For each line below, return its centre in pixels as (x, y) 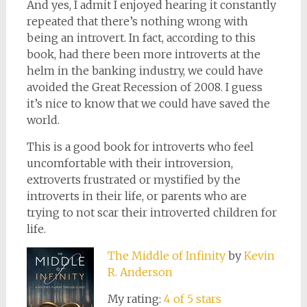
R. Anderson (140, 272)
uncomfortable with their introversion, (130, 163)
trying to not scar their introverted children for (151, 212)
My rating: (135, 299)
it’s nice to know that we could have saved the (148, 103)
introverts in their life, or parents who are (136, 196)
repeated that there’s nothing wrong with (137, 21)
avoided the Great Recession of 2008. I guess (144, 87)
